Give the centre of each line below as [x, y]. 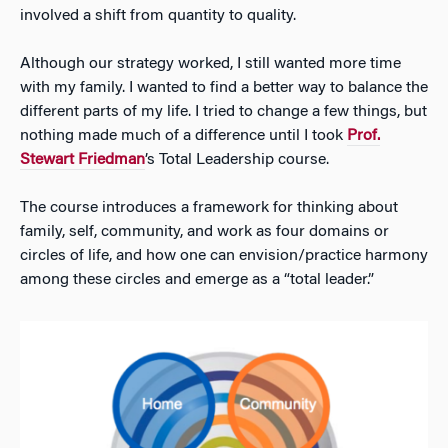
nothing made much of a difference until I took [183, 136]
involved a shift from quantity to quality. [158, 16]
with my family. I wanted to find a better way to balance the [224, 88]
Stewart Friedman [82, 160]
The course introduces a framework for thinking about [209, 208]
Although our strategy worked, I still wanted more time [210, 64]
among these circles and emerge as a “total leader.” [197, 280]
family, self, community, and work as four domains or [204, 232]
